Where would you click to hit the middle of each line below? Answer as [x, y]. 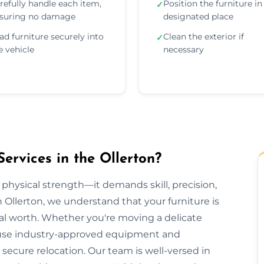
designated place [198, 16]
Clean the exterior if [204, 36]
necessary [184, 49]
